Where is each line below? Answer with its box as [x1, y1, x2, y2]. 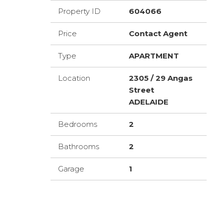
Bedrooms [58, 119, 97, 129]
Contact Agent [128, 29, 187, 38]
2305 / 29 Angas [128, 73, 193, 83]
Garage [58, 164, 84, 173]
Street [128, 85, 154, 95]
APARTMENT [128, 51, 179, 60]
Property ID [58, 6, 101, 16]
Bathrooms [58, 142, 99, 151]
